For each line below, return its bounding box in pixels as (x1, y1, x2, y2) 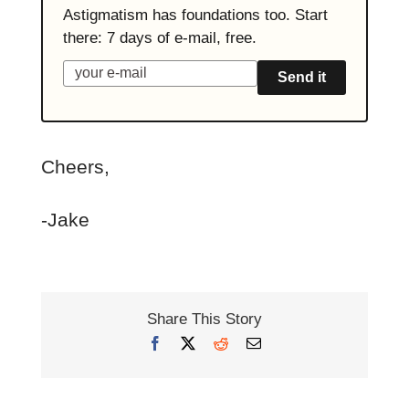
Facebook (162, 335, 218, 351)
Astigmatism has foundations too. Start (62, 5, 328, 24)
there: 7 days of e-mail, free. (62, 28, 257, 47)
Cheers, (40, 155, 110, 177)
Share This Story (147, 309, 262, 328)
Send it (278, 68, 327, 85)
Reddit (227, 335, 266, 351)
